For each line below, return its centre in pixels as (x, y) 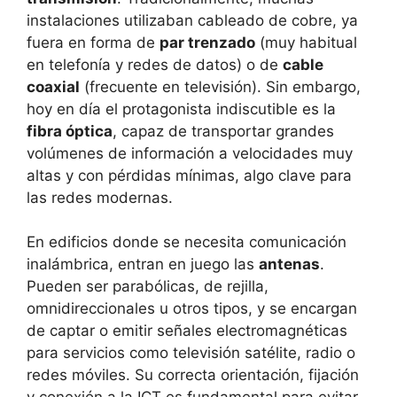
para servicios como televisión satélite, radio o (191, 353)
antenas (289, 265)
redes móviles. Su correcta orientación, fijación (193, 375)
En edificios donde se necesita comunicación (187, 242)
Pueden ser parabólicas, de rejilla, (148, 287)
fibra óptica (70, 131)
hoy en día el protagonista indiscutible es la (181, 109)
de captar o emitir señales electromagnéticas (187, 331)
